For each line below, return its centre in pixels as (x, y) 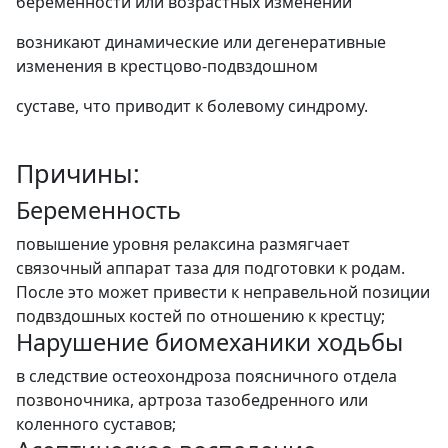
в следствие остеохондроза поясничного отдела (206, 375)
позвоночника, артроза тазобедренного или (192, 399)
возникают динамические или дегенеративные (201, 41)
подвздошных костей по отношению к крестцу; (200, 315)
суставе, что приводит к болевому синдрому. (192, 105)
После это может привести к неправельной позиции (223, 291)
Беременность (98, 209)
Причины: (78, 172)
